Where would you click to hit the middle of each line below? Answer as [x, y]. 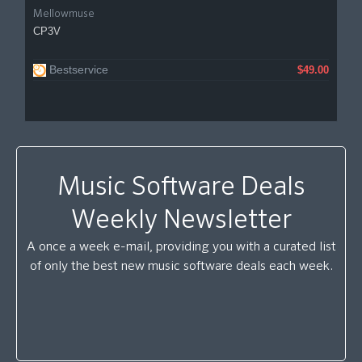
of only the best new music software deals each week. [181, 267]
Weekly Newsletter [181, 221]
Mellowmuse [64, 14]
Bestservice [79, 69]
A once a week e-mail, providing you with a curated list [181, 247]
